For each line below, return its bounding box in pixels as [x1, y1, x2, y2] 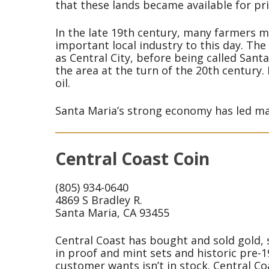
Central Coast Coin [55, 147, 210, 171]
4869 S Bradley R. [55, 193, 142, 208]
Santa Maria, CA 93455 [55, 205, 169, 220]
